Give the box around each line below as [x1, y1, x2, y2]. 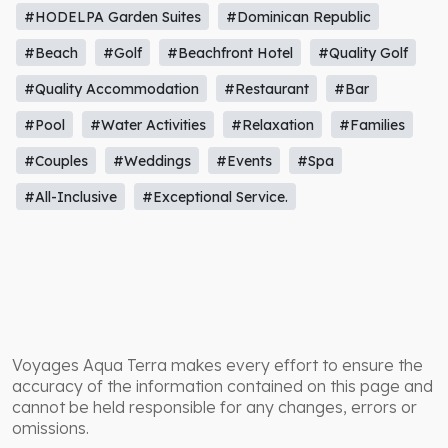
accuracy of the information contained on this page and [12, 375, 433, 396]
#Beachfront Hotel [166, 43, 293, 62]
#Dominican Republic [226, 7, 372, 26]
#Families [338, 115, 405, 134]
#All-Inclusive [24, 187, 118, 206]
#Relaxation [230, 115, 314, 134]
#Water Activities [90, 115, 207, 134]
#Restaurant [224, 79, 310, 98]
